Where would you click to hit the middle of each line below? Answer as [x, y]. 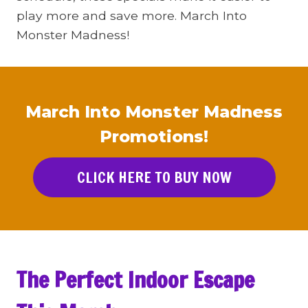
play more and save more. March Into [132, 15]
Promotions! [154, 136]
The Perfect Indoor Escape [135, 280]
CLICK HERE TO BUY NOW [154, 177]
